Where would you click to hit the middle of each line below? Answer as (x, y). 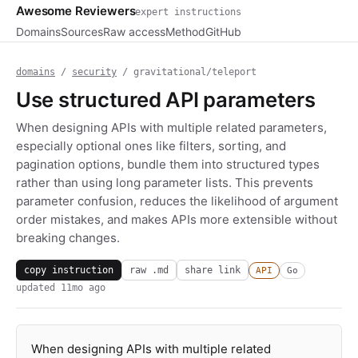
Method (185, 32)
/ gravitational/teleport (187, 72)
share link (213, 270)
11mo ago (83, 288)
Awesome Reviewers (76, 11)
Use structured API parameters (166, 99)
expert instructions (189, 12)
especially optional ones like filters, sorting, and (151, 146)
